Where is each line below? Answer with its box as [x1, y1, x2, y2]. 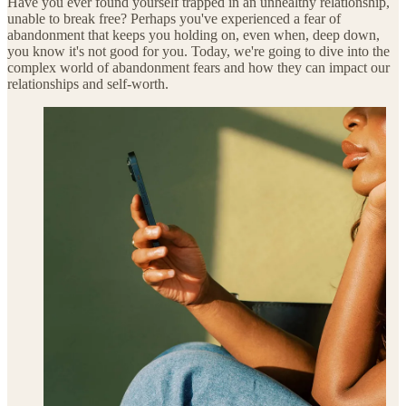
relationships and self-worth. [7, 75, 169, 92]
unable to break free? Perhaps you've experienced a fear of [7, 10, 341, 26]
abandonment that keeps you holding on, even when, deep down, [7, 26, 380, 43]
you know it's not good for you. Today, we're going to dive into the [7, 43, 390, 59]
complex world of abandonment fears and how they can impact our [7, 59, 390, 75]
